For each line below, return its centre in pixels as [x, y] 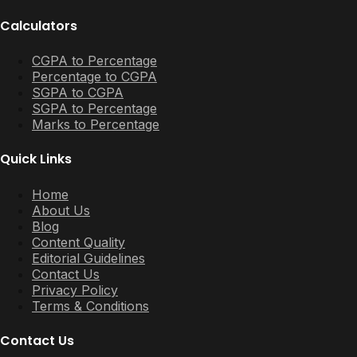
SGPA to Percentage [94, 109]
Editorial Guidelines [88, 258]
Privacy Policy [75, 290]
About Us [61, 210]
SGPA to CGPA [78, 93]
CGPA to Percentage [94, 61]
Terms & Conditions [90, 306]
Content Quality [78, 242]
